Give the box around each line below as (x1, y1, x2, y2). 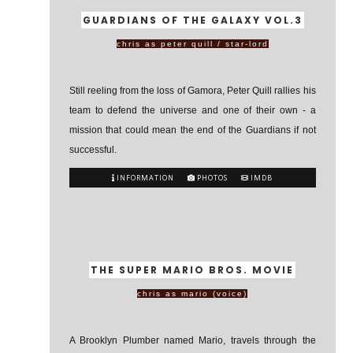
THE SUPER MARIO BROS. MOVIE (91, 263, 295, 277)
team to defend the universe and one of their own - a (69, 105, 316, 116)
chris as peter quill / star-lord (116, 39, 269, 48)
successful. (69, 144, 117, 155)
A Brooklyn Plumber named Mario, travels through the (69, 335, 316, 346)
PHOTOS (195, 173, 229, 183)
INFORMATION (114, 173, 175, 183)
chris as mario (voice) (137, 289, 248, 298)
